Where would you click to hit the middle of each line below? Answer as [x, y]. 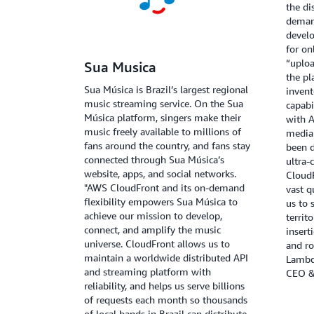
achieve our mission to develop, [153, 216]
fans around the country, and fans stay [167, 146]
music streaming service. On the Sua [164, 104]
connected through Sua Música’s [154, 160]
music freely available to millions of [163, 132]
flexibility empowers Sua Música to [161, 202]
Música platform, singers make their [163, 118]
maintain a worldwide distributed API [166, 258]
